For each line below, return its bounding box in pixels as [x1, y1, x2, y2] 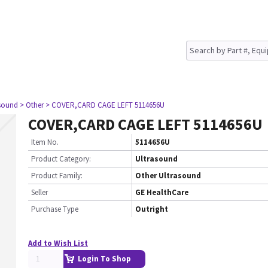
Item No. [31, 137, 59, 147]
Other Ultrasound [135, 170, 201, 181]
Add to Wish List [28, 238, 88, 248]
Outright [135, 204, 168, 214]
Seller [31, 187, 48, 197]
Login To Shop [78, 254, 131, 264]
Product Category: [31, 154, 91, 164]
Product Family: [31, 170, 83, 181]
